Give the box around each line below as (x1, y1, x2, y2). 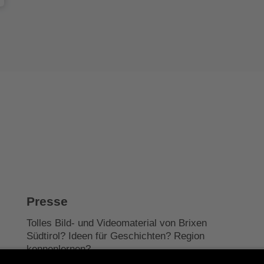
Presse (26, 194, 68, 208)
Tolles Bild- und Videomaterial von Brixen (26, 217, 207, 229)
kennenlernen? (26, 243, 91, 255)
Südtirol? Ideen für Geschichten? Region (26, 230, 204, 242)
